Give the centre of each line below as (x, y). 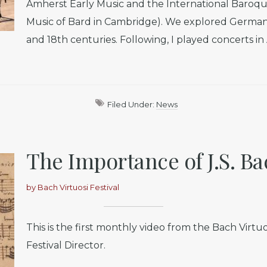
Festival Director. (66, 245)
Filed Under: (132, 104)
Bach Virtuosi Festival (78, 187)
